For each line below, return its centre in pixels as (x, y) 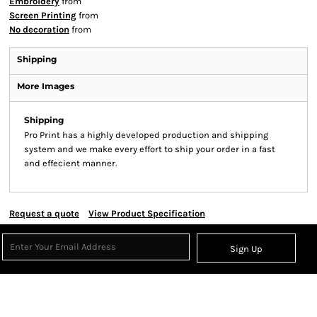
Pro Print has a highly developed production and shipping (146, 135)
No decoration (39, 29)
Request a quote (44, 213)
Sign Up (247, 249)
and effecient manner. (70, 163)
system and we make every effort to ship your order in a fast (150, 149)
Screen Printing (43, 15)
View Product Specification (147, 213)
